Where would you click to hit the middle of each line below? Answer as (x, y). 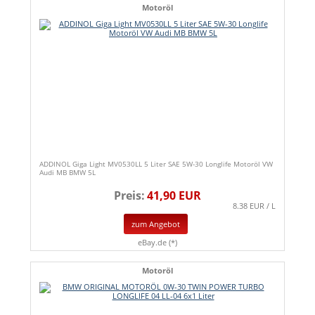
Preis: (129, 196)
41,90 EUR (174, 196)
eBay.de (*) (157, 242)
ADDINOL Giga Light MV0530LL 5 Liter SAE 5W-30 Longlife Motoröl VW (156, 164)
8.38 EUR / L (254, 206)
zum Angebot (156, 224)
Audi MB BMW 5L (67, 173)
